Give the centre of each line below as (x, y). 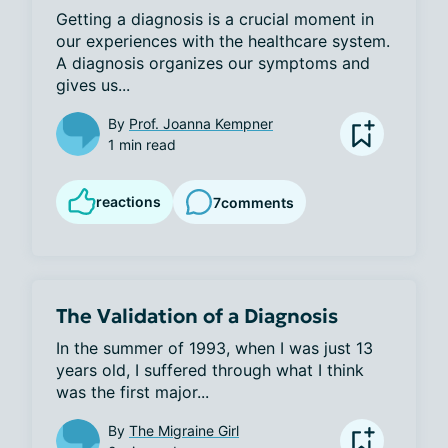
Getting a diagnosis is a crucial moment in (215, 19)
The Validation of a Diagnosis (197, 316)
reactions (128, 202)
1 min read (142, 145)
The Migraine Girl (184, 431)
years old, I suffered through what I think (210, 370)
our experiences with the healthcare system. (223, 41)
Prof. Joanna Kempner (201, 124)
